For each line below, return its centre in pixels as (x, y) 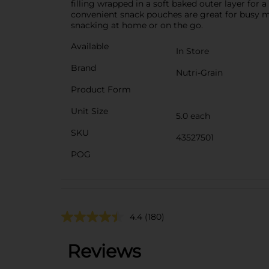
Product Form (101, 89)
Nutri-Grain (199, 72)
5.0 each (193, 116)
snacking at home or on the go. (137, 25)
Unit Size (89, 111)
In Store (192, 51)
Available (90, 46)
